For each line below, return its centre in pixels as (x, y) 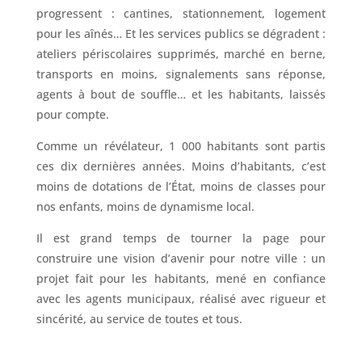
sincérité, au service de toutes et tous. (139, 318)
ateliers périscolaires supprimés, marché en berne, (181, 53)
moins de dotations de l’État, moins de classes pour (181, 186)
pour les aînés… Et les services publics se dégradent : (181, 33)
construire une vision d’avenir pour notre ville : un (181, 258)
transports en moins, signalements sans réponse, (181, 74)
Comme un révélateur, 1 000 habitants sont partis (181, 145)
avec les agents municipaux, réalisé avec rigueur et (181, 298)
